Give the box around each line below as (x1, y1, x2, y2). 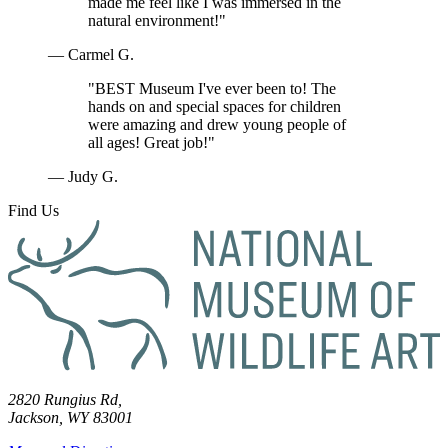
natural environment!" (88, 11, 226, 29)
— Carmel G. (48, 45, 134, 63)
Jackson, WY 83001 (8, 408, 133, 426)
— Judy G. (48, 167, 118, 185)
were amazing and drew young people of (88, 115, 346, 133)
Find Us (8, 201, 59, 219)
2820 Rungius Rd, (8, 390, 126, 408)
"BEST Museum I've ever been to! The (88, 79, 336, 97)
